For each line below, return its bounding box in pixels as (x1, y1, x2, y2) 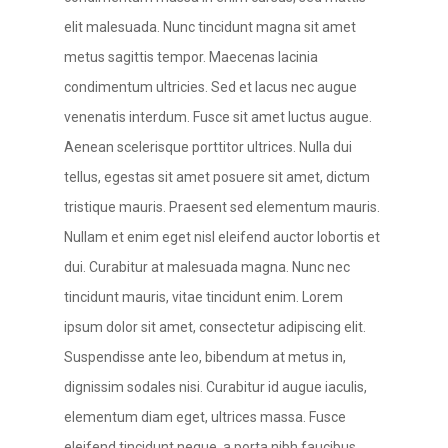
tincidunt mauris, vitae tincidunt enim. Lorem (64, 289, 343, 305)
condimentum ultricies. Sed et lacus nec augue (64, 79, 357, 95)
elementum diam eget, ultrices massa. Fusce (64, 409, 346, 425)
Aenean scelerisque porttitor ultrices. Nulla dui (64, 139, 352, 155)
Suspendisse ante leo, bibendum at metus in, (64, 349, 346, 365)
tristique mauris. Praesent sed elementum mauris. (64, 199, 380, 215)
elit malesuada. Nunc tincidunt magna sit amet (64, 19, 356, 35)
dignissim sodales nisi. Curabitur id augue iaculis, (64, 379, 367, 395)
